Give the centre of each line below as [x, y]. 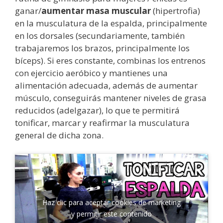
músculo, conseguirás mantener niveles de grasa [111, 98]
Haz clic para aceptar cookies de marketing [111, 203]
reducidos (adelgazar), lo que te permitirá [97, 110]
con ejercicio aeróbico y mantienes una [91, 73]
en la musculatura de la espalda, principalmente [111, 23]
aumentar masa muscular [96, 10]
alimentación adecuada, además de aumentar [106, 85]
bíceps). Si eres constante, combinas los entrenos [110, 60]
